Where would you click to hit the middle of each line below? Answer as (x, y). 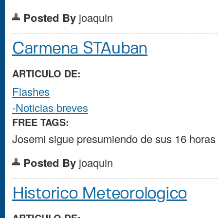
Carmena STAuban (80, 49)
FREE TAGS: (42, 122)
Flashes (31, 91)
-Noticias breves (50, 107)
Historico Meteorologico (100, 194)
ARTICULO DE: (48, 73)
